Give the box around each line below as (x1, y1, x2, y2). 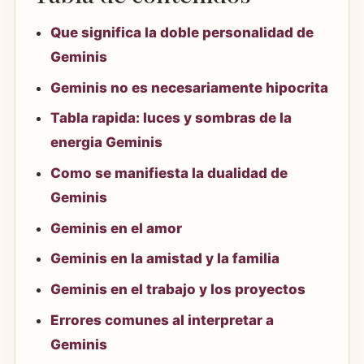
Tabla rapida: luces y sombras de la (50, 110, 292, 127)
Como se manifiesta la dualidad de (50, 165, 288, 182)
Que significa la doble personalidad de (50, 24, 314, 41)
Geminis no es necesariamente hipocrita (50, 79, 329, 96)
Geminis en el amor (50, 219, 183, 236)
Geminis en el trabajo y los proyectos (50, 281, 306, 297)
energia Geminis (50, 134, 163, 151)
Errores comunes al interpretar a (50, 311, 275, 328)
